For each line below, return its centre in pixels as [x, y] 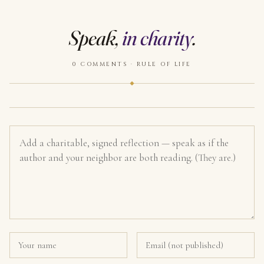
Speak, [95, 38]
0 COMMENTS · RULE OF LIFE [132, 65]
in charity [157, 38]
